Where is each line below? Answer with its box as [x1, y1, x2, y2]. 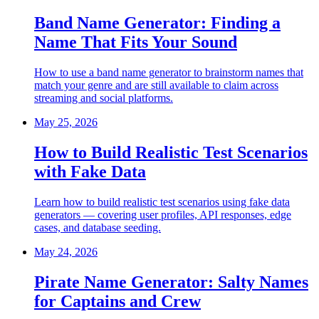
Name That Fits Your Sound [34, 33, 237, 52]
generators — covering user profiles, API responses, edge [34, 208, 291, 221]
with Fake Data [34, 162, 146, 182]
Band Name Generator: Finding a [34, 14, 281, 33]
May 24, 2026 [34, 245, 98, 258]
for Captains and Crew [34, 291, 201, 310]
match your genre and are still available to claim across [34, 79, 278, 92]
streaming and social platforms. [34, 92, 173, 105]
